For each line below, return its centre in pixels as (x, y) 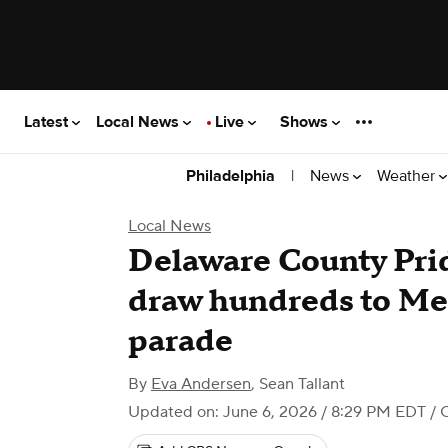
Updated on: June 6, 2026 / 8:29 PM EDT (277, 412)
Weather (408, 175)
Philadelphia (230, 176)
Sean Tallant (302, 384)
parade (180, 341)
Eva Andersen (201, 384)
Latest (48, 121)
